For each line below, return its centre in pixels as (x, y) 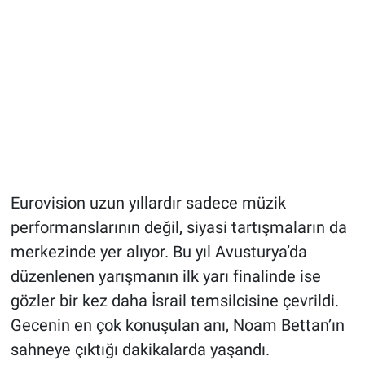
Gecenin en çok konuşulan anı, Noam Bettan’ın (177, 325)
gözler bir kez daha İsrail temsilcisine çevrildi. (174, 300)
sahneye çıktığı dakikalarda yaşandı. (140, 349)
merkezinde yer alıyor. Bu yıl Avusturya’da (158, 251)
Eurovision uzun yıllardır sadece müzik (148, 202)
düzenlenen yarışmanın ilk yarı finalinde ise (165, 276)
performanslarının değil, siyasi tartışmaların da (178, 227)
